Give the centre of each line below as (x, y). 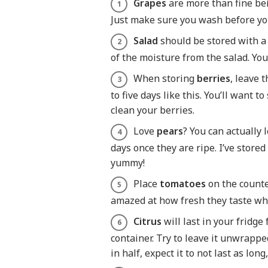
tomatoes (183, 183)
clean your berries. (153, 110)
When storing (165, 78)
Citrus (147, 221)
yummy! (128, 162)
